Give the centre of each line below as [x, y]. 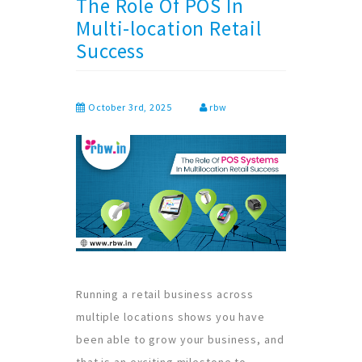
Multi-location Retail [169, 28]
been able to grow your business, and [180, 339]
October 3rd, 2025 [128, 107]
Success [111, 51]
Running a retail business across [165, 294]
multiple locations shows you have [170, 316]
